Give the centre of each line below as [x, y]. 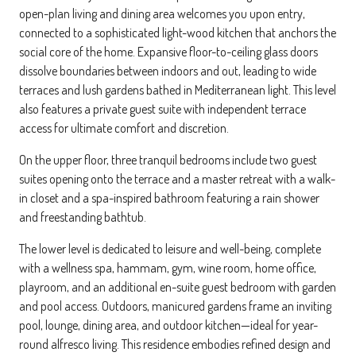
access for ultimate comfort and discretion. [124, 128]
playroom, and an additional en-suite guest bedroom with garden [178, 286]
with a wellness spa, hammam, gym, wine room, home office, [168, 267]
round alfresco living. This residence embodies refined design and [175, 344]
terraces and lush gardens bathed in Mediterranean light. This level [178, 89]
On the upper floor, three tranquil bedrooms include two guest [168, 159]
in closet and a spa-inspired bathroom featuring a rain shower [169, 197]
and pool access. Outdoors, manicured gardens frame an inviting [175, 306]
